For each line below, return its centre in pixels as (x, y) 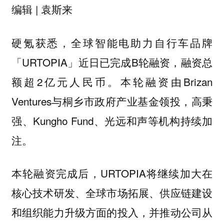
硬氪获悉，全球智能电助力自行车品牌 (112, 42)
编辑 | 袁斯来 (42, 9)
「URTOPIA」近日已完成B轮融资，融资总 (112, 62)
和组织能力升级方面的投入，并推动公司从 (112, 212)
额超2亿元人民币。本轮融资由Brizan (112, 81)
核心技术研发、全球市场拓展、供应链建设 (112, 193)
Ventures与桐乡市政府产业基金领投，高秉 (112, 101)
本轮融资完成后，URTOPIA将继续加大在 (112, 173)
